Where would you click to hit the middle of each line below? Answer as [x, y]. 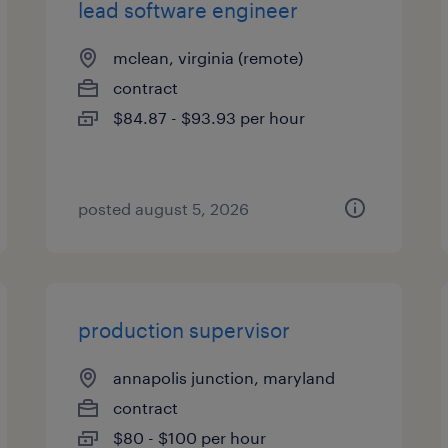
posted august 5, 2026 [164, 208]
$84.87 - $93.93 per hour [209, 117]
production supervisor [184, 330]
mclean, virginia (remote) [208, 57]
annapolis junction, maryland [224, 377]
